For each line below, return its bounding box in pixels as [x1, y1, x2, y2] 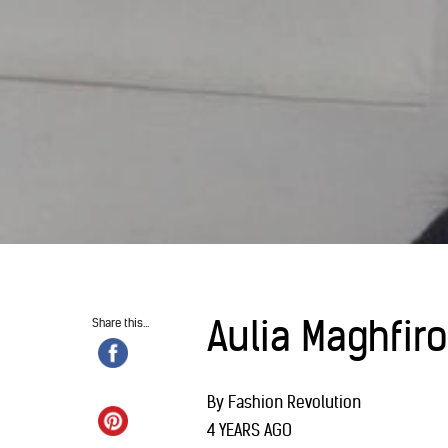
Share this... [92, 315, 149, 330]
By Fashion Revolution [207, 392, 361, 412]
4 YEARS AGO [207, 420, 292, 440]
